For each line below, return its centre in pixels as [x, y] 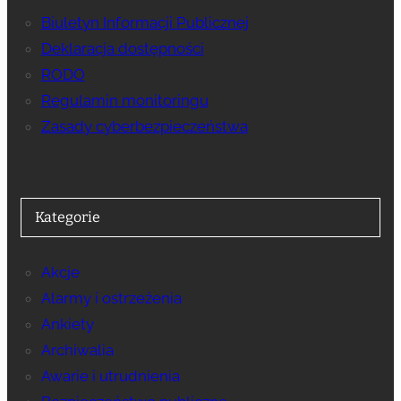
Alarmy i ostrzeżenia [111, 299]
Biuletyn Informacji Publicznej [145, 23]
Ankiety [67, 324]
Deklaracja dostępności [122, 49]
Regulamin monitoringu [124, 101]
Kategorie [67, 218]
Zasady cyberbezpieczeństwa [144, 127]
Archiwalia [77, 350]
